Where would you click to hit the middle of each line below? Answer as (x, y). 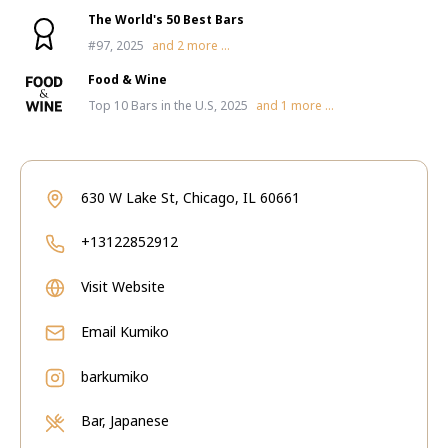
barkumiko (115, 376)
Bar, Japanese (125, 420)
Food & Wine (127, 79)
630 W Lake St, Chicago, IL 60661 (190, 197)
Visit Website (123, 286)
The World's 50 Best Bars (166, 19)
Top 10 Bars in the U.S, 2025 (168, 105)
